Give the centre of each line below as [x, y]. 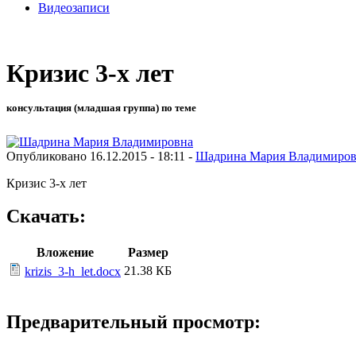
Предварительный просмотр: [133, 322]
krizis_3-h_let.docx [73, 272]
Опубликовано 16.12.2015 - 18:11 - [101, 156]
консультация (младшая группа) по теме [101, 108]
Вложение [65, 253]
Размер [148, 253]
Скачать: [46, 217]
